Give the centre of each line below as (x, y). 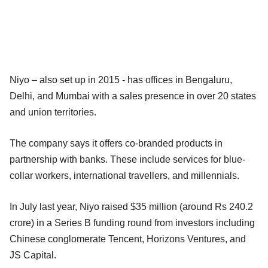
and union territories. (53, 112)
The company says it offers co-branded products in (116, 143)
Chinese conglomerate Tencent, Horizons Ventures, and (128, 239)
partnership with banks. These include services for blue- (127, 159)
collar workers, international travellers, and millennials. (124, 175)
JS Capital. (33, 255)
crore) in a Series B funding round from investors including (132, 223)
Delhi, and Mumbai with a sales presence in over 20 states (133, 96)
